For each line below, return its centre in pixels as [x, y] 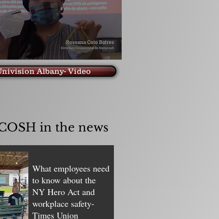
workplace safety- [63, 203]
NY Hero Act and [64, 192]
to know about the [64, 180]
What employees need [71, 168]
